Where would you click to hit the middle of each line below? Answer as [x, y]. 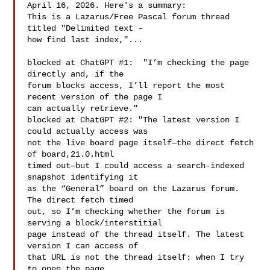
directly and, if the [76, 74]
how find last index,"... [85, 40]
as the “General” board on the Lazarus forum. [133, 189]
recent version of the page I [95, 97]
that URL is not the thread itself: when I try [136, 257]
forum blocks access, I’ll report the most [126, 86]
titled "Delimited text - [85, 28]
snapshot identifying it [83, 177]
